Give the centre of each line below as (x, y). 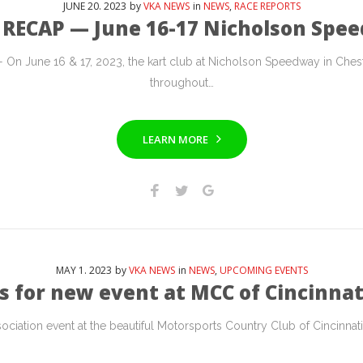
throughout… (181, 83)
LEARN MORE (175, 139)
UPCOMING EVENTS (263, 270)
